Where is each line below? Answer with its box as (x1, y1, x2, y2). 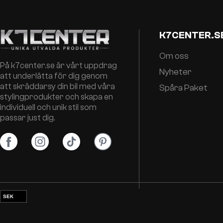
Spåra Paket (159, 82, 208, 93)
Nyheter (159, 66, 192, 77)
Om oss (159, 50, 189, 61)
